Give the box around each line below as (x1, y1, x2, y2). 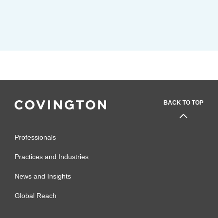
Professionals (15, 133, 56, 141)
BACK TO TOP (163, 99, 203, 107)
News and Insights (15, 172, 71, 180)
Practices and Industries (15, 152, 89, 161)
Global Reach (15, 191, 56, 200)
